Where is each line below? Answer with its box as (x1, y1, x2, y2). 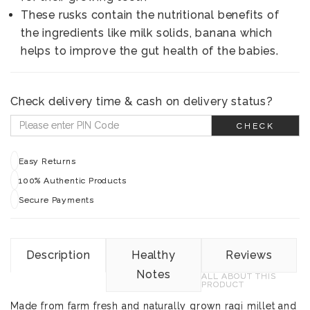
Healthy (131, 248, 176, 262)
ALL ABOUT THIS (201, 271, 276, 281)
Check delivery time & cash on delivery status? (10, 94, 273, 108)
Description (26, 248, 91, 262)
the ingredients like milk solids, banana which (21, 26, 273, 39)
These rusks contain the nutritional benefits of (21, 8, 280, 21)
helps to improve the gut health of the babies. (21, 44, 279, 57)
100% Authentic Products (19, 175, 127, 185)
